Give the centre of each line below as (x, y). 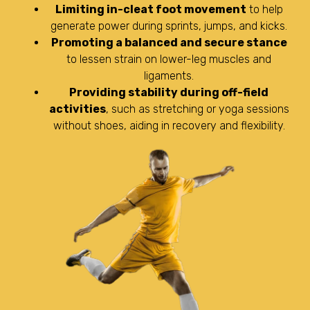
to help (264, 9)
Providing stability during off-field (169, 92)
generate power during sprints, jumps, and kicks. (169, 26)
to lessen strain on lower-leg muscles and (169, 59)
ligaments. (169, 75)
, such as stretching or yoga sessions (197, 109)
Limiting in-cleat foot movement (151, 9)
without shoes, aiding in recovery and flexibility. (169, 125)
